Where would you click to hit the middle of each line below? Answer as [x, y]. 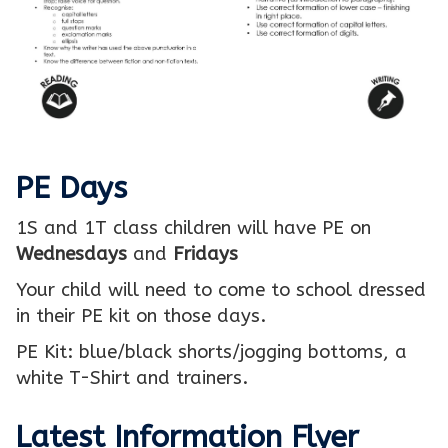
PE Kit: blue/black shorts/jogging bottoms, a [211, 351]
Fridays [205, 253]
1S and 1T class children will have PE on [193, 227]
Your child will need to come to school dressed [221, 289]
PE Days [71, 187]
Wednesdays [71, 253]
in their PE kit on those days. [141, 315]
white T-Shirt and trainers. [132, 377]
